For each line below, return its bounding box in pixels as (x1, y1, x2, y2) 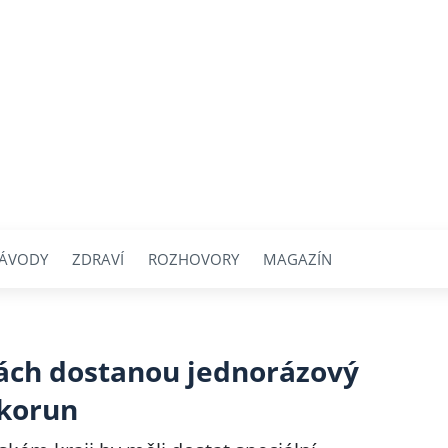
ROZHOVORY (148, 248, 239, 269)
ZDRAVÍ (72, 248, 124, 269)
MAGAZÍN (263, 248, 332, 269)
